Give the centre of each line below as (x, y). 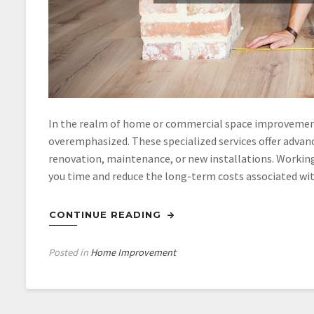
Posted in (69, 252)
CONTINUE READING (107, 214)
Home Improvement (133, 252)
